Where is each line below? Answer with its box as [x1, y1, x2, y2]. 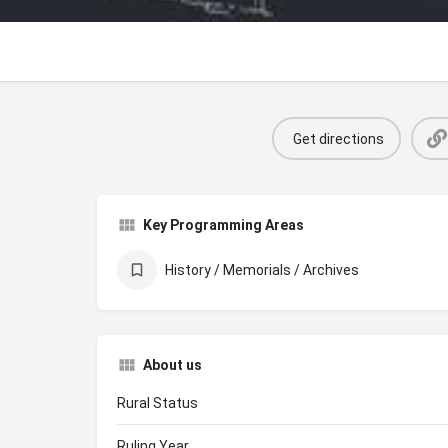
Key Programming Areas [143, 217, 304, 234]
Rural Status [117, 395, 198, 412]
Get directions [293, 130, 384, 147]
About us [143, 357, 202, 374]
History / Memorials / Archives [165, 262, 359, 279]
